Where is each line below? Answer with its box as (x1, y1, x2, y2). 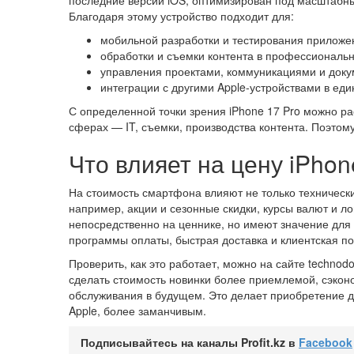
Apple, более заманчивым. (69, 303, 206, 318)
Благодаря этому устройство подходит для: (69, 8, 294, 24)
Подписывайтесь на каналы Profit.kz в (81, 334, 299, 350)
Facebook (299, 334, 352, 350)
